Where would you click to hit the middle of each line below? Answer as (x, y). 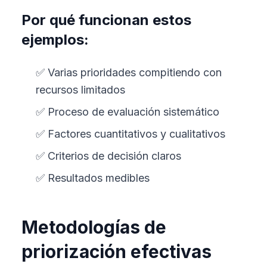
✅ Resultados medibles (93, 178)
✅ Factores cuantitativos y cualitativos (131, 134)
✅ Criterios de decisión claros (108, 156)
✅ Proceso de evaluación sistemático (128, 112)
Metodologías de (94, 227)
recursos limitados (80, 90)
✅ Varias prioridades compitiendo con (129, 72)
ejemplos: (55, 40)
